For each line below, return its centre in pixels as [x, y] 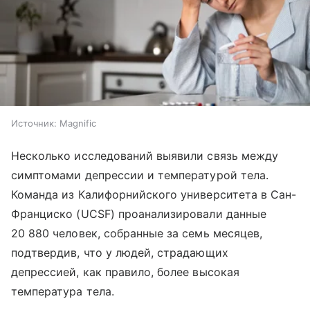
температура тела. [63, 291]
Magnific [78, 123]
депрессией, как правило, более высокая [125, 272]
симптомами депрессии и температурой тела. [140, 175]
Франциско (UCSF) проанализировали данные [139, 213]
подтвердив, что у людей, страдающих [120, 252]
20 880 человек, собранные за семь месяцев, [137, 233]
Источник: [34, 123]
